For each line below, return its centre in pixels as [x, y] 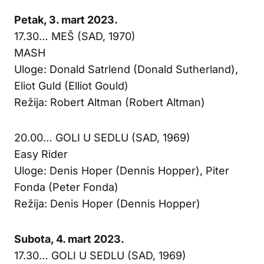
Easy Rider [41, 154]
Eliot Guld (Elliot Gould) [71, 85]
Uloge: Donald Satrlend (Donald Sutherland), [126, 69]
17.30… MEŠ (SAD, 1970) [75, 36]
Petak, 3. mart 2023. [66, 19]
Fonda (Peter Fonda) [66, 187]
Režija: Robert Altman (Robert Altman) [110, 102]
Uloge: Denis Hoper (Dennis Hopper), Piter [122, 170]
